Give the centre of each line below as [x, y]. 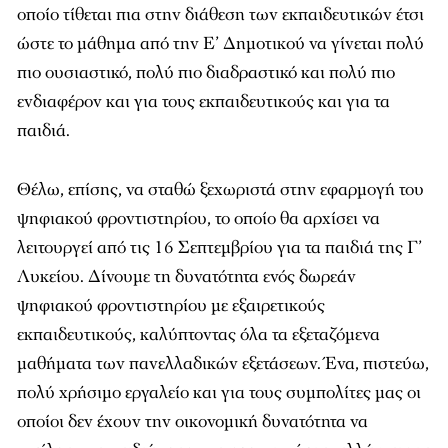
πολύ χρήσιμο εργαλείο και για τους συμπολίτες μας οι [219, 392]
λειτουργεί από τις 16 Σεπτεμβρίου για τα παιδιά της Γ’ [219, 247]
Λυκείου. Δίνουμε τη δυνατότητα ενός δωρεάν [186, 276]
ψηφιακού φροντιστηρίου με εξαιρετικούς [171, 305]
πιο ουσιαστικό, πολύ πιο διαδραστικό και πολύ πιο [206, 72]
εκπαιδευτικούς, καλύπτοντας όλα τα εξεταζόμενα [198, 334]
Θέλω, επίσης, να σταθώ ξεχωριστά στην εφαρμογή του [220, 189]
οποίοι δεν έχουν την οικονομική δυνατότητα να [192, 421]
